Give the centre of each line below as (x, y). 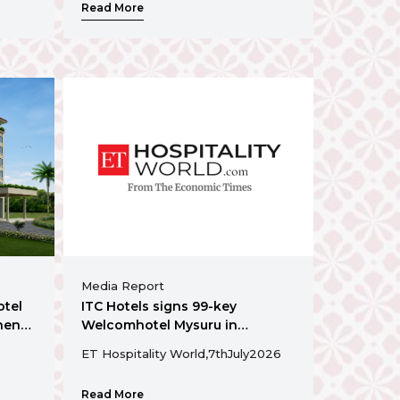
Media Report (123, 285)
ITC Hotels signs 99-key (159, 306)
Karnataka (116, 343)
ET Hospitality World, (145, 353)
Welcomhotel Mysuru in (159, 325)
